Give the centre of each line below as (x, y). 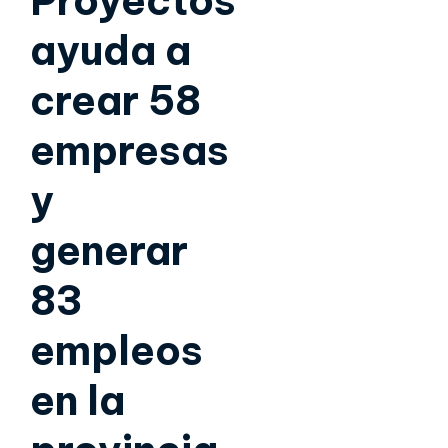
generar (109, 251)
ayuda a (110, 51)
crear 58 (115, 101)
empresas (129, 151)
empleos (116, 351)
